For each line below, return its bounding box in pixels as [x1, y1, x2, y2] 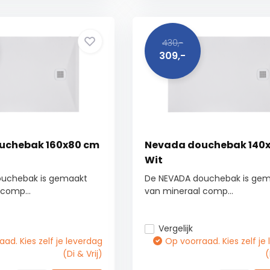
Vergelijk [158, 222, 193, 234]
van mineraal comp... [144, 185, 233, 197]
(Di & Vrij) [62, 248, 102, 260]
